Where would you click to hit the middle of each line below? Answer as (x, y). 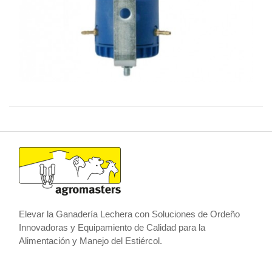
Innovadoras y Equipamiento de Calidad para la (112, 227)
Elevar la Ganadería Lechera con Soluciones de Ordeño (130, 214)
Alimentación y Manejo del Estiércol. (91, 240)
